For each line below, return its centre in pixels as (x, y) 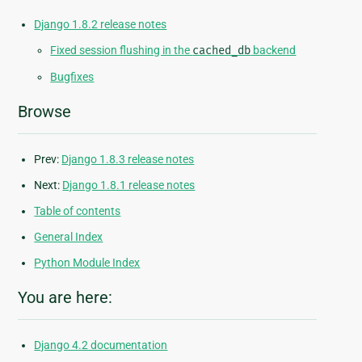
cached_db (222, 51)
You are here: (65, 298)
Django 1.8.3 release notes (128, 160)
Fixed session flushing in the (122, 51)
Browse (45, 112)
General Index (69, 237)
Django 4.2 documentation (101, 345)
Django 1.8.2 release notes (101, 25)
